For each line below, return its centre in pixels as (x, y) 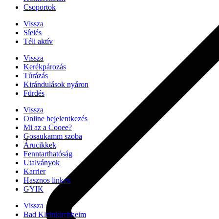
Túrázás (36, 76)
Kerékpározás (45, 67)
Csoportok (40, 7)
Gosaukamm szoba (53, 136)
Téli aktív (38, 41)
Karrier (34, 171)
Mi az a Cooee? (48, 127)
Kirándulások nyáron (56, 84)
